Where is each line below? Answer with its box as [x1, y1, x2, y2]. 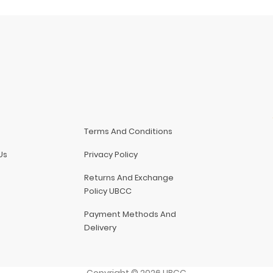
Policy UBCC [84, 185, 132, 197]
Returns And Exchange [84, 171, 174, 183]
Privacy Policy [84, 148, 138, 160]
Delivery [84, 221, 117, 233]
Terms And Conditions [84, 125, 173, 137]
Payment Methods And [84, 208, 177, 220]
